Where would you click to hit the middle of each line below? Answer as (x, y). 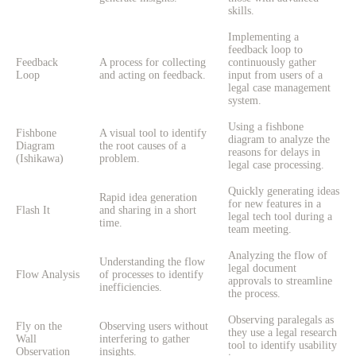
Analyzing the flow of (278, 256)
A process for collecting (153, 63)
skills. (241, 11)
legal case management (279, 88)
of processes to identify (151, 275)
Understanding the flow (152, 262)
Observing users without (154, 327)
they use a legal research (282, 333)
